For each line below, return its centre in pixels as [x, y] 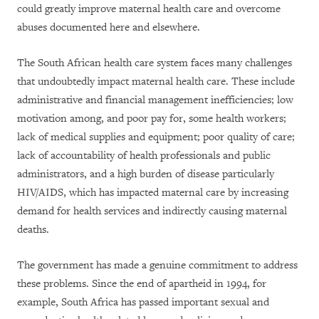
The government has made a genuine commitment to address [157, 265]
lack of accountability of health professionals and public [144, 156]
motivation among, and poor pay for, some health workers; [152, 119]
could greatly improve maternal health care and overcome [149, 9]
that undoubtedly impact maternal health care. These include [156, 82]
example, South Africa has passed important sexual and [143, 302]
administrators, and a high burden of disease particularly [146, 174]
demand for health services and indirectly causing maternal [152, 211]
